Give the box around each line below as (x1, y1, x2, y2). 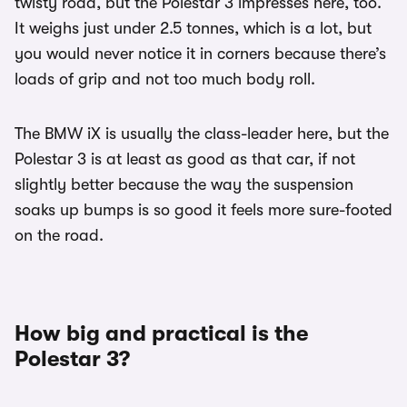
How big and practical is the (15, 321, 308, 347)
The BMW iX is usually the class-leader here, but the (15, 124, 389, 144)
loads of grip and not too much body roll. (15, 70, 315, 89)
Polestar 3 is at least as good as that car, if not (15, 150, 355, 169)
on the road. (15, 226, 104, 245)
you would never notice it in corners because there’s (15, 45, 386, 64)
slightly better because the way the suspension (15, 175, 353, 194)
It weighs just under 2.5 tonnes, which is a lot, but (15, 19, 372, 38)
